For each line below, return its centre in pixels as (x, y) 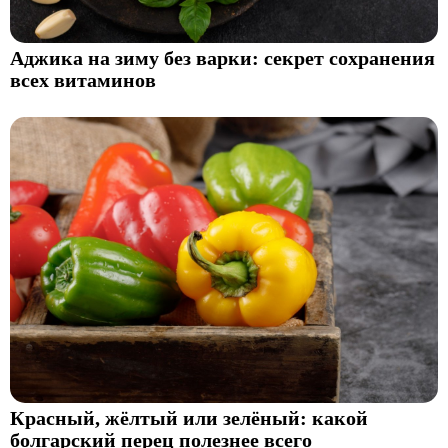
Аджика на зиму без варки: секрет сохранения (222, 58)
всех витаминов (83, 80)
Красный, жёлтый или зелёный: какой (189, 419)
